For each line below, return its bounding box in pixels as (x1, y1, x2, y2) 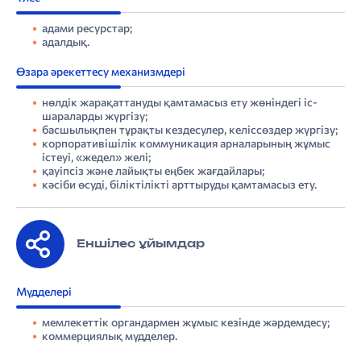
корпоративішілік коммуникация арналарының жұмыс (42, 136, 330, 151)
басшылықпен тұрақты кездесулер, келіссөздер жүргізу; (42, 122, 338, 137)
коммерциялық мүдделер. (42, 329, 177, 343)
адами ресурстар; (42, 21, 132, 35)
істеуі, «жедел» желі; (42, 150, 151, 164)
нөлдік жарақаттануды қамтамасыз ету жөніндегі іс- (42, 95, 317, 110)
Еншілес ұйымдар (77, 238, 205, 250)
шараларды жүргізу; (42, 109, 147, 123)
